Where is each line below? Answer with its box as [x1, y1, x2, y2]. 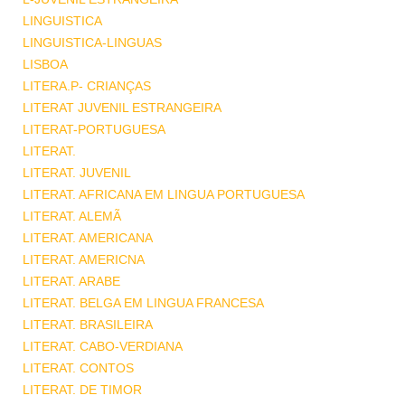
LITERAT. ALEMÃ [23, 209, 121, 223]
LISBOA [23, 57, 68, 71]
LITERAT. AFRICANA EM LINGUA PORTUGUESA [23, 187, 305, 202]
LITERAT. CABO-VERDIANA [23, 339, 183, 353]
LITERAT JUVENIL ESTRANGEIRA [23, 100, 221, 115]
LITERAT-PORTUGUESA [23, 122, 165, 137]
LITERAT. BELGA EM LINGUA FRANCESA [23, 296, 264, 310]
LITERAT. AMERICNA [23, 252, 145, 267]
